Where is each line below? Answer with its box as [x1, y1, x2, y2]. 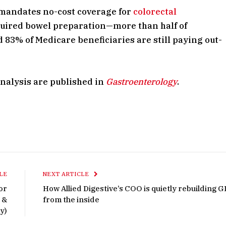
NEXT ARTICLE [43, 171, 91, 178]
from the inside [43, 195, 99, 205]
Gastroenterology [106, 76, 178, 87]
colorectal [133, 6, 177, 18]
